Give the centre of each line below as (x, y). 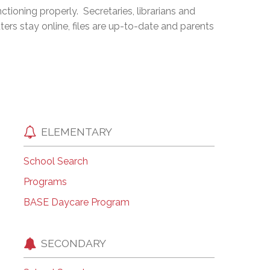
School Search (55, 162)
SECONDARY (73, 243)
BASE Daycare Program (76, 202)
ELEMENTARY (76, 131)
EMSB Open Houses (131, 13)
